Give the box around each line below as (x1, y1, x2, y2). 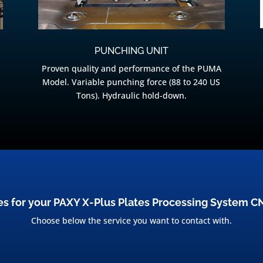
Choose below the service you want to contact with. (31, 214, 232, 226)
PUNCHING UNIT (94, 45, 168, 57)
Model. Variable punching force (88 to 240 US (42, 76, 221, 88)
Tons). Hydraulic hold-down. (76, 90, 187, 102)
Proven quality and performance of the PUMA (41, 63, 221, 75)
